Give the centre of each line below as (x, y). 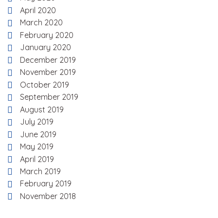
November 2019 (48, 72)
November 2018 (48, 196)
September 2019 (49, 97)
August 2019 (42, 109)
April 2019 (37, 159)
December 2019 (48, 60)
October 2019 (45, 84)
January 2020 (45, 47)
